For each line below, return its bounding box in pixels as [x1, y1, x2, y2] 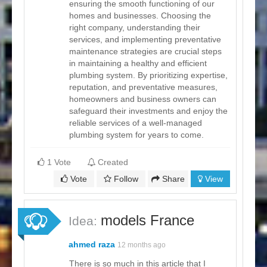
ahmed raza [69, 239, 115, 249]
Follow [111, 173, 138, 184]
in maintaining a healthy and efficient [69, 58, 207, 68]
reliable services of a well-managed [69, 117, 202, 128]
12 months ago [117, 240, 166, 249]
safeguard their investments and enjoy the [69, 105, 228, 116]
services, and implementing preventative [69, 34, 221, 44]
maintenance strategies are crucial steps [69, 46, 222, 56]
